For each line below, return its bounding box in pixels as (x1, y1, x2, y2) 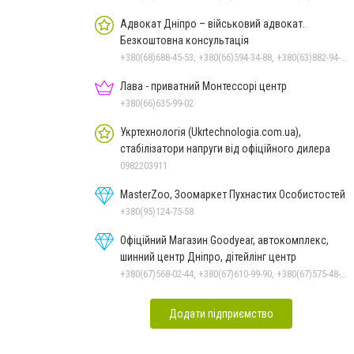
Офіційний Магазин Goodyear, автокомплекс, (120, 233, 329, 247)
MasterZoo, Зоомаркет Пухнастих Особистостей (120, 187, 345, 201)
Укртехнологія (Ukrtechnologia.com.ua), (120, 125, 301, 138)
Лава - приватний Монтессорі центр (120, 79, 287, 92)
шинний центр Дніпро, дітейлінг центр (120, 250, 296, 263)
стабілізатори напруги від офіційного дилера (120, 141, 330, 155)
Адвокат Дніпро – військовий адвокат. (120, 17, 305, 30)
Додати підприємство (169, 307, 273, 320)
